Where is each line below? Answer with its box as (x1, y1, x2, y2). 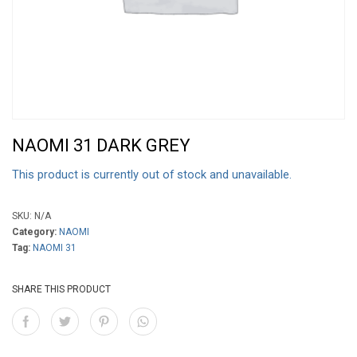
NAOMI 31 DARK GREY (12, 135, 190, 155)
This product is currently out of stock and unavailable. (12, 167, 292, 182)
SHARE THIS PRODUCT (12, 284, 111, 295)
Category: (12, 226, 59, 237)
